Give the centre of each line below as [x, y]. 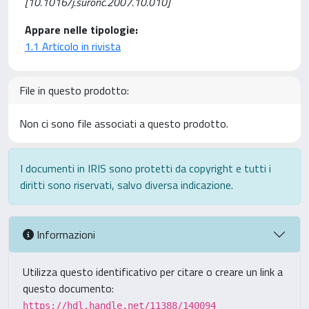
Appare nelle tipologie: [81, 30]
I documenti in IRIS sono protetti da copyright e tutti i [146, 168]
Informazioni [64, 234]
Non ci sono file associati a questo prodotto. [124, 123]
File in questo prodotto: [74, 90]
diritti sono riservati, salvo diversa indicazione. [127, 185]
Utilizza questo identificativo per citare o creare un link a [153, 272]
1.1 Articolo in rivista [73, 46]
